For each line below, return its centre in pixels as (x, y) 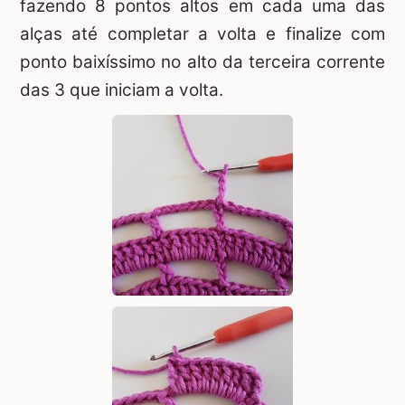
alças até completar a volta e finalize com (202, 34)
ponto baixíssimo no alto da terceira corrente (202, 62)
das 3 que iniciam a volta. (122, 90)
